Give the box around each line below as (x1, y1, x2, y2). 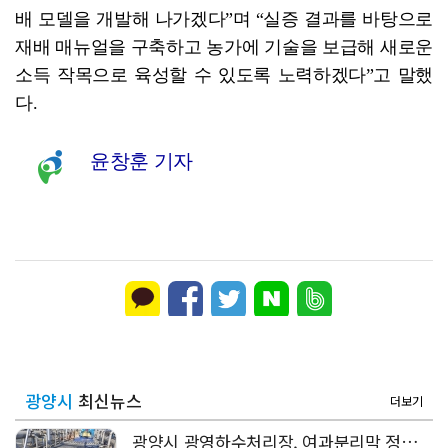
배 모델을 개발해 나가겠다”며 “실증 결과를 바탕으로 (15, 9, 433, 30)
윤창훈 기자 (90, 150, 193, 173)
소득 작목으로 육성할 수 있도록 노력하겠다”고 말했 (15, 65, 433, 86)
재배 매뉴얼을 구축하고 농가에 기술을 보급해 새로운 (15, 37, 433, 58)
